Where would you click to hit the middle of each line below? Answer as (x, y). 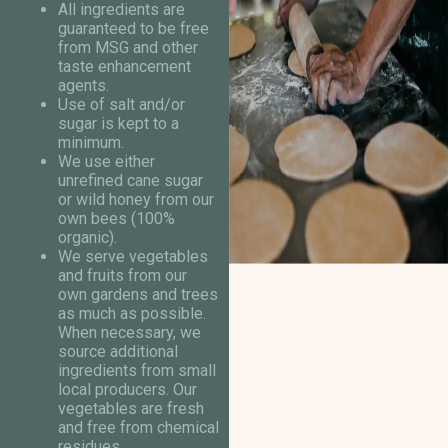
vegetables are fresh (131, 409)
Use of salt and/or (121, 105)
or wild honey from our (136, 200)
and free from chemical (138, 428)
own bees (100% (116, 219)
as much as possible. (132, 314)
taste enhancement (124, 67)
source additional (118, 352)
